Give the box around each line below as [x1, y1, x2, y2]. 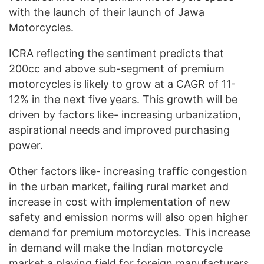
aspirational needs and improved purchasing [9, 123, 230, 136]
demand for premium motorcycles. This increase [9, 226, 250, 239]
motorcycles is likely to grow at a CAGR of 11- [9, 77, 236, 90]
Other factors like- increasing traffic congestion [9, 164, 247, 177]
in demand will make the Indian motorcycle [9, 241, 223, 254]
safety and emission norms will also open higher [9, 210, 248, 223]
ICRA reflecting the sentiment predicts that [9, 47, 224, 60]
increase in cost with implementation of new [9, 195, 230, 208]
